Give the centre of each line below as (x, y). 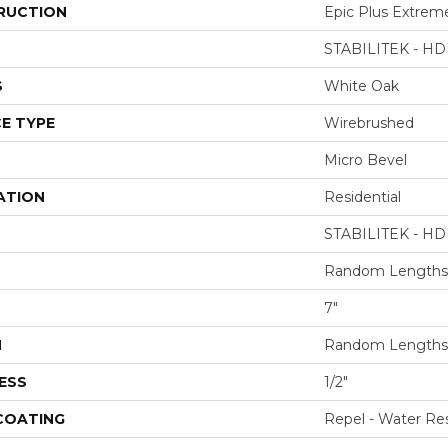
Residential (362, 196)
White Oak (361, 85)
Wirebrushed (369, 122)
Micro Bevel (365, 159)
